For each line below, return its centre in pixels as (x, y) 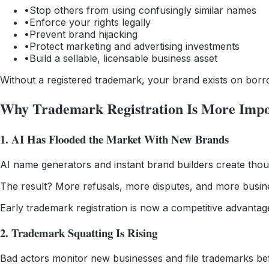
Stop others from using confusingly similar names (143, 11)
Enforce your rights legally (90, 23)
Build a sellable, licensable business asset (123, 59)
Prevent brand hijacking (83, 35)
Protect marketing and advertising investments (134, 47)
